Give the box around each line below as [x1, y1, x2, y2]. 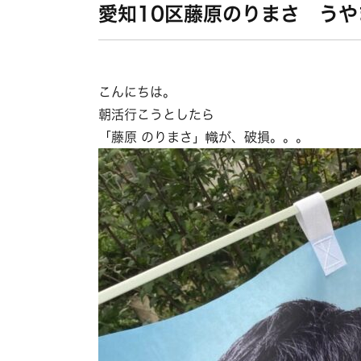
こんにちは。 [98, 85, 176, 98]
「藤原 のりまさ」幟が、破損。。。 [98, 131, 309, 143]
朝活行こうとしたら [98, 108, 214, 121]
